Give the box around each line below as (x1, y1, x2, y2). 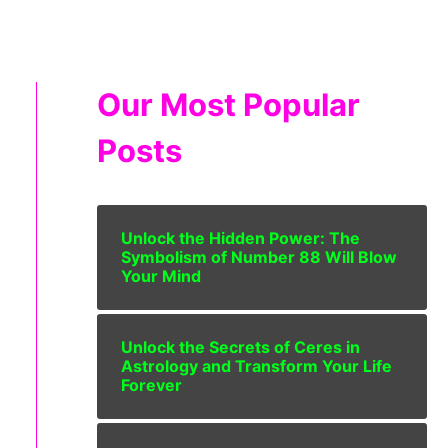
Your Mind (120, 266, 201, 286)
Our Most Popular (96, 86, 360, 123)
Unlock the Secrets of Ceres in (120, 337, 360, 357)
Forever (120, 375, 182, 395)
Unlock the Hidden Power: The (120, 228, 360, 248)
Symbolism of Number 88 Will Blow (120, 247, 397, 267)
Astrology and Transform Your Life (120, 356, 392, 376)
